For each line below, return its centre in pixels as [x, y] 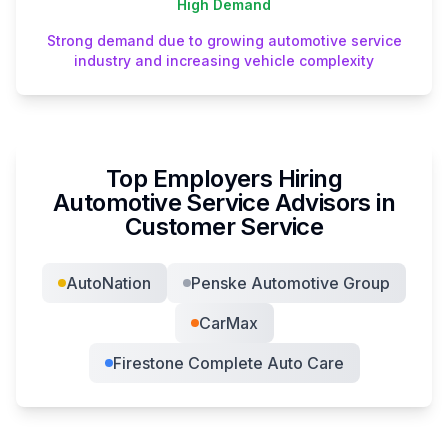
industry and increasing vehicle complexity [224, 60]
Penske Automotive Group [290, 282]
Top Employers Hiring [224, 178]
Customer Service [224, 226]
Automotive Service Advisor [205, 202]
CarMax [228, 322]
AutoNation [108, 282]
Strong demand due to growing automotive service [224, 40]
